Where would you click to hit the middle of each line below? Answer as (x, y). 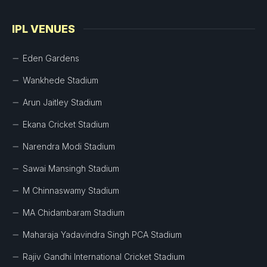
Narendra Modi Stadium (69, 146)
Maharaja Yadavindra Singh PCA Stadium (102, 235)
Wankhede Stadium (60, 80)
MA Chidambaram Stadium (74, 212)
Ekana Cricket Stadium (66, 124)
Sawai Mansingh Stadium (71, 168)
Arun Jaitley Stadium (62, 102)
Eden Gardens (51, 58)
